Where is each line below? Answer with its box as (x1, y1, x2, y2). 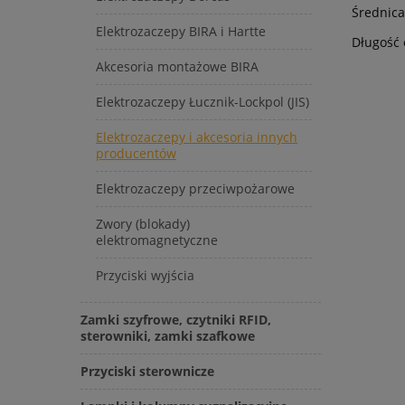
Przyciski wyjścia (96, 267, 194, 285)
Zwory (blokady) (96, 215, 190, 233)
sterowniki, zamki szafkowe (80, 327, 255, 345)
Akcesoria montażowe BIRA (96, 58, 259, 76)
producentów (96, 145, 176, 163)
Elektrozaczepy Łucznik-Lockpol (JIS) (96, 93, 309, 111)
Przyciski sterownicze (80, 363, 214, 381)
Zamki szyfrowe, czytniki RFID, (80, 311, 271, 329)
